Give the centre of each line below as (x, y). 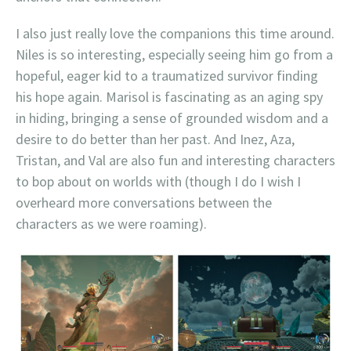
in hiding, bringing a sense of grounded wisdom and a (172, 118)
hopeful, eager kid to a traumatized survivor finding (167, 76)
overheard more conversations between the (144, 203)
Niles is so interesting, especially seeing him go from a (174, 55)
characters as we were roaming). (111, 224)
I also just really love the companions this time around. (175, 34)
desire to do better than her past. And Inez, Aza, (155, 139)
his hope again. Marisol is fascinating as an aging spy (169, 97)
